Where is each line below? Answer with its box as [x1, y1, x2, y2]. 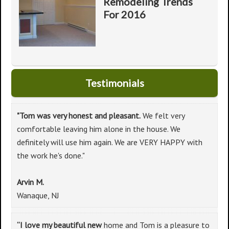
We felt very [141, 110, 185, 121]
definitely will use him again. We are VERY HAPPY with [17, 137, 202, 147]
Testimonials [85, 77, 144, 89]
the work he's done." [17, 150, 85, 161]
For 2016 [103, 8, 146, 20]
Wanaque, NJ [17, 190, 59, 200]
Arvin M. [17, 177, 44, 187]
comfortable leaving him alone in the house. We [17, 124, 180, 134]
